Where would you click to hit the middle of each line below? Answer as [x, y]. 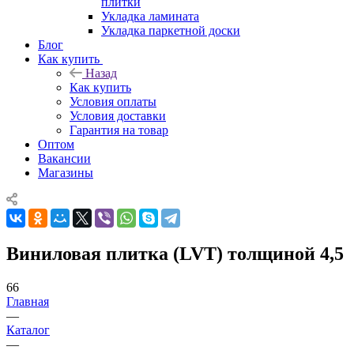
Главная [28, 301]
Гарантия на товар [119, 130]
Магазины [66, 172]
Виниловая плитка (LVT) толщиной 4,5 [175, 253]
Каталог [28, 330]
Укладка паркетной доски [171, 30]
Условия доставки [118, 115]
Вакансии [64, 158]
